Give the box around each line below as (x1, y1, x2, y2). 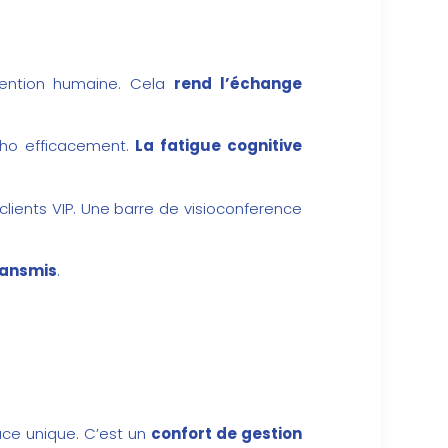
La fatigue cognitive (135, 135, 303, 157)
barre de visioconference (114, 197, 303, 219)
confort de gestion (150, 423, 303, 445)
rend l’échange (174, 72, 303, 94)
